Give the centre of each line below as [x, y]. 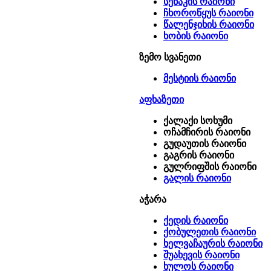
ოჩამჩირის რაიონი [207, 132]
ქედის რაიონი [196, 220]
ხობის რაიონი [196, 36]
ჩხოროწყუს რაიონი [208, 13]
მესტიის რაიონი [200, 78]
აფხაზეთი [162, 100]
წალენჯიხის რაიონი [209, 24]
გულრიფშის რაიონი [210, 167]
